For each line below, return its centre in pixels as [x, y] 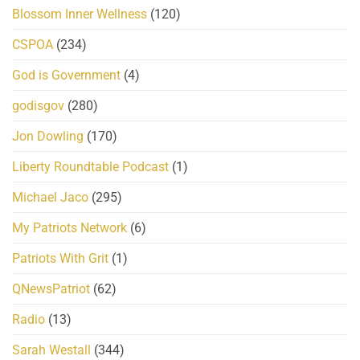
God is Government [66, 76]
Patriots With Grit [60, 259]
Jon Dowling [48, 137]
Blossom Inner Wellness [80, 14]
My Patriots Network [70, 228]
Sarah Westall [51, 350]
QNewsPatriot [51, 289]
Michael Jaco [50, 198]
